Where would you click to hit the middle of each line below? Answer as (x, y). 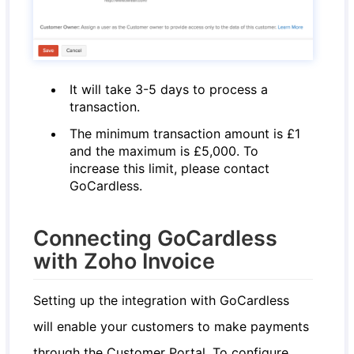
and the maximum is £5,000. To (164, 151)
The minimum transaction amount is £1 (185, 134)
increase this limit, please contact (170, 169)
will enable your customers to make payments (171, 327)
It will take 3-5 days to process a (169, 90)
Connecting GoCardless (156, 239)
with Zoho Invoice (124, 262)
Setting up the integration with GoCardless (162, 301)
